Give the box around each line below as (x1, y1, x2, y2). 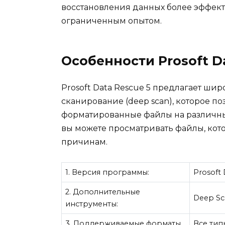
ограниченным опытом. (61, 16, 162, 26)
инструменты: (65, 199, 119, 209)
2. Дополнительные (65, 187, 141, 197)
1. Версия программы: (65, 168, 150, 177)
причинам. (61, 137, 107, 147)
